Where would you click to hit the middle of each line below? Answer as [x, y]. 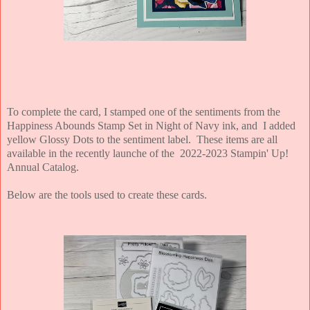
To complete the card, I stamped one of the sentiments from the [144, 112]
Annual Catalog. [43, 167]
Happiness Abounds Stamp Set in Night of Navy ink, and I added [151, 126]
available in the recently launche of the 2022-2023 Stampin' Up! [148, 154]
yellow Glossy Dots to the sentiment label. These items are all [142, 140]
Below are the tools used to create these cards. [107, 195]
